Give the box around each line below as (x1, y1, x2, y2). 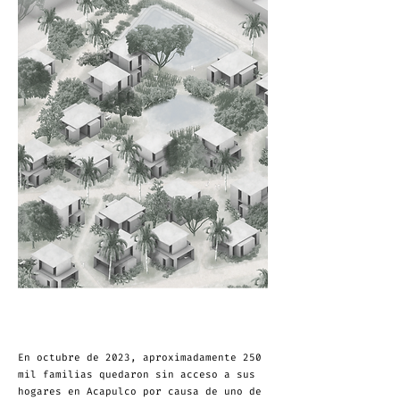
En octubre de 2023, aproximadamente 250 (18, 351, 262, 364)
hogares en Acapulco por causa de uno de (18, 385, 262, 398)
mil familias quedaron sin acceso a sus (18, 368, 255, 381)
